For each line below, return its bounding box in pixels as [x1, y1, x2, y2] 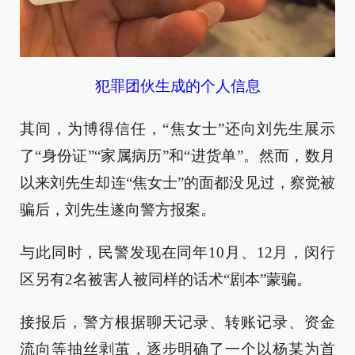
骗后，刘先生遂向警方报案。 [20, 200, 216, 218]
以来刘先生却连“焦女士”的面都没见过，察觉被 [20, 174, 335, 191]
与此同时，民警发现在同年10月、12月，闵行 [20, 243, 335, 261]
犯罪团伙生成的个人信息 [94, 77, 261, 94]
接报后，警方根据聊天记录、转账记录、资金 [20, 313, 335, 330]
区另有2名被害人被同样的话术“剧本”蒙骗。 [20, 270, 311, 288]
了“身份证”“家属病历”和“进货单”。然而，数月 [20, 147, 335, 164]
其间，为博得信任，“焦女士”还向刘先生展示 [20, 120, 335, 137]
